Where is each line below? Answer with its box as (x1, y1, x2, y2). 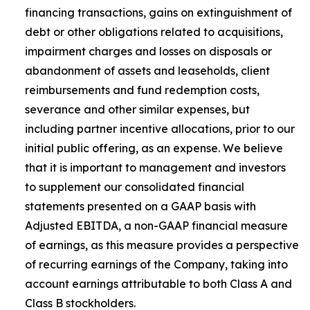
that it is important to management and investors (25, 161, 286, 174)
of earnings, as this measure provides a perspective (25, 238, 299, 252)
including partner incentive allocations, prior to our (25, 122, 295, 136)
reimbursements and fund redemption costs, (25, 83, 259, 97)
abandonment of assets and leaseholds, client (25, 64, 270, 77)
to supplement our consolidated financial (25, 180, 244, 194)
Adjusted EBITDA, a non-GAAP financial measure (25, 219, 288, 232)
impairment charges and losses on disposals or (25, 44, 272, 58)
